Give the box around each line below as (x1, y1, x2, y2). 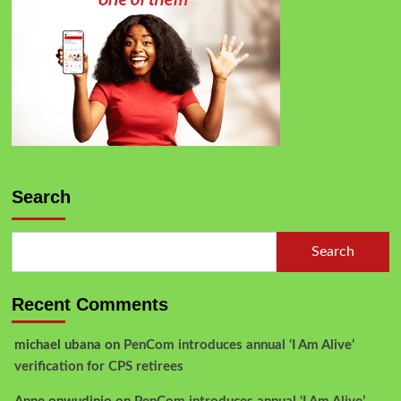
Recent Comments (11, 294, 168, 314)
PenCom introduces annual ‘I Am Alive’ (123, 337, 354, 352)
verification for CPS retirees (13, 359, 183, 373)
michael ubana (13, 337, 101, 352)
